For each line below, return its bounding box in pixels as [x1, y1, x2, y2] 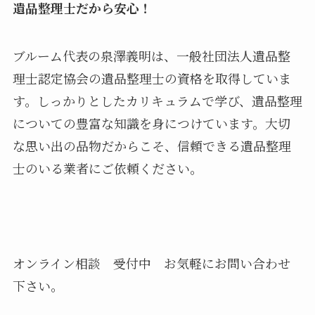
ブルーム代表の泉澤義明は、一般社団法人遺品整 [12, 46, 290, 65]
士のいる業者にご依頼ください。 [12, 158, 202, 177]
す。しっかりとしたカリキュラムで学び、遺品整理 [12, 91, 302, 110]
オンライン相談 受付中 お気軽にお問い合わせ [12, 254, 290, 273]
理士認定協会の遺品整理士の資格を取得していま [12, 68, 291, 87]
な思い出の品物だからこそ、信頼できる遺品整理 [12, 136, 291, 155]
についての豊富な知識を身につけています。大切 [12, 113, 290, 132]
